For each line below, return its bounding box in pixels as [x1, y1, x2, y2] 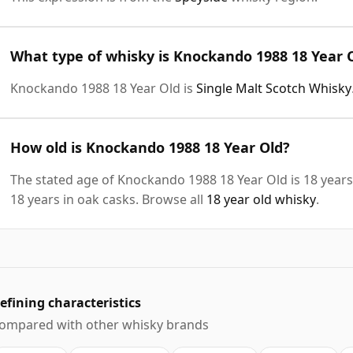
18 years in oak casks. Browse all [10, 190, 206, 208]
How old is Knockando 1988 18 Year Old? [10, 137, 290, 157]
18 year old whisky [206, 190, 316, 208]
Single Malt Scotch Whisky [196, 79, 351, 97]
